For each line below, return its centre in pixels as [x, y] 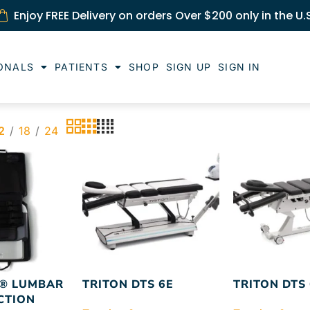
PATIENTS [81, 67]
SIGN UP [189, 67]
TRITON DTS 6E [128, 285]
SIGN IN [239, 67]
